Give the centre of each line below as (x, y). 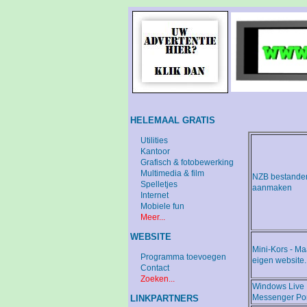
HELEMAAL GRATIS (173, 120)
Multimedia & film (172, 173)
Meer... (153, 217)
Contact (155, 268)
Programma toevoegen (183, 257)
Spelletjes (159, 184)
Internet (155, 195)
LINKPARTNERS (164, 298)
